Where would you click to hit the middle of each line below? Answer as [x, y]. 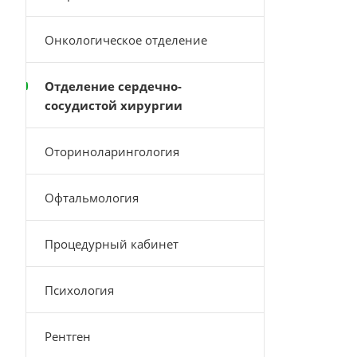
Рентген [68, 336]
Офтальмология [92, 198]
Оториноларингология [112, 151]
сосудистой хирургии [114, 105]
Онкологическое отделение [126, 40]
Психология [79, 290]
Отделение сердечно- [113, 86]
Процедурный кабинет [112, 244]
